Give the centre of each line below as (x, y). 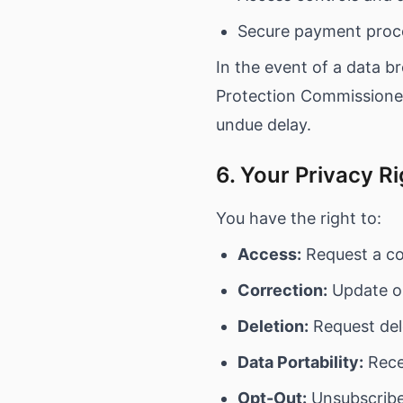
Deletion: (273, 326)
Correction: (282, 290)
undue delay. (264, 125)
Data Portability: (300, 362)
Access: (269, 254)
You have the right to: (299, 218)
